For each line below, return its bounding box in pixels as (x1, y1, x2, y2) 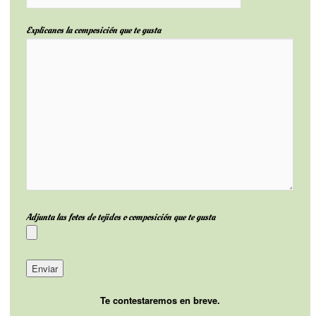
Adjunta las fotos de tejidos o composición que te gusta (25, 211, 215, 224)
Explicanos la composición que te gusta (25, 24, 161, 37)
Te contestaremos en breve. (99, 293, 220, 308)
